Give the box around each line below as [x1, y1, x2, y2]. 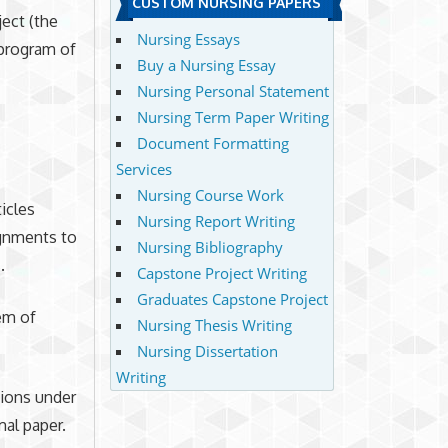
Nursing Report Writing [136, 210, 295, 231]
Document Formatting [136, 132, 289, 153]
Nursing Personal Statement [136, 80, 329, 101]
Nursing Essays [136, 28, 240, 49]
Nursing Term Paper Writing [136, 106, 329, 127]
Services [115, 158, 172, 179]
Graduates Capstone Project [136, 288, 328, 309]
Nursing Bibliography [136, 236, 283, 257]
